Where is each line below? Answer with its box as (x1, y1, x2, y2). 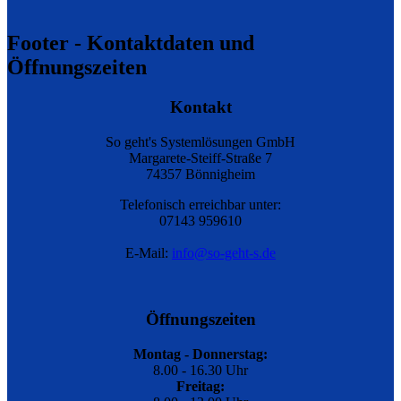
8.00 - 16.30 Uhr (153, 363, 248, 378)
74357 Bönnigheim (146, 166, 255, 182)
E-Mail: (125, 244, 172, 260)
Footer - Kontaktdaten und (7, 30, 254, 55)
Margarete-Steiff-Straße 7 (129, 149, 272, 166)
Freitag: (176, 379, 225, 394)
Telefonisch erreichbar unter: (120, 196, 281, 212)
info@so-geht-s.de (172, 244, 276, 260)
